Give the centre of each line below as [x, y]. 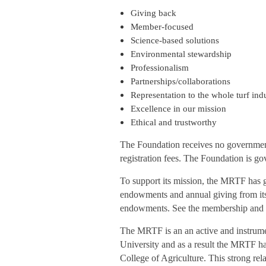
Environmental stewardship [181, 54]
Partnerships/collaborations [180, 81]
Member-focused [162, 27]
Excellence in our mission [178, 109]
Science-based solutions [175, 40]
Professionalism [160, 68]
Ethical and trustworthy [174, 122]
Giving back [153, 13]
